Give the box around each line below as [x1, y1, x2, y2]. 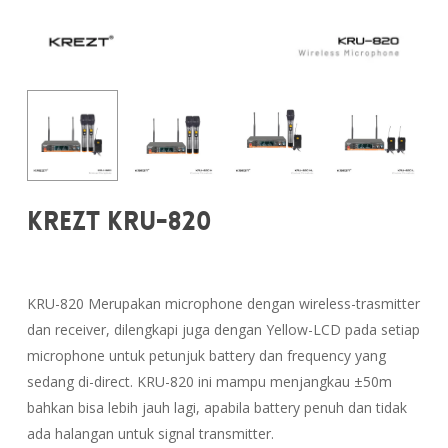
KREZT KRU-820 [26, 205, 212, 239]
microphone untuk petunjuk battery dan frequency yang [26, 346, 386, 366]
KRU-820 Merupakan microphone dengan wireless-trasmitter [26, 294, 420, 314]
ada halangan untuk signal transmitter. [26, 424, 274, 444]
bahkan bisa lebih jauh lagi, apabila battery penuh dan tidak [26, 398, 407, 418]
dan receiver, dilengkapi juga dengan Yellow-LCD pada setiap [26, 320, 420, 340]
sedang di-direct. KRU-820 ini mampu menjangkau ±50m [26, 372, 392, 392]
